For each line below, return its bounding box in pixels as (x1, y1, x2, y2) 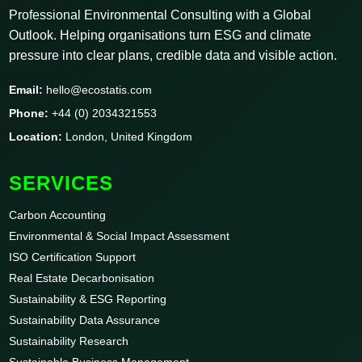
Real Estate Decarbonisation (9, 271, 155, 284)
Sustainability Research (9, 334, 129, 347)
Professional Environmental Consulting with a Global (9, 7, 312, 22)
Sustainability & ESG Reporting (9, 292, 167, 305)
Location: (9, 129, 63, 143)
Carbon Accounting (9, 208, 107, 221)
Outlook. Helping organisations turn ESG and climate (9, 27, 312, 42)
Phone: (9, 106, 49, 120)
